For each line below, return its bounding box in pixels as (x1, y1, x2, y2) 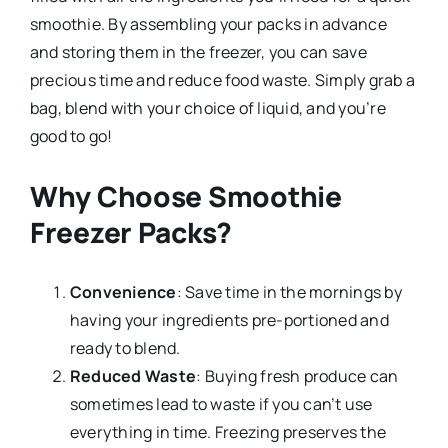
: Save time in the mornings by (176, 281, 402, 304)
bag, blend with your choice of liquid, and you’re (29, 97, 386, 120)
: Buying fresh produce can (196, 365, 399, 388)
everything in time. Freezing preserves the (69, 421, 387, 444)
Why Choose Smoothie (29, 177, 342, 216)
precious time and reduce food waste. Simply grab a (29, 69, 415, 92)
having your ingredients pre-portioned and (69, 309, 389, 332)
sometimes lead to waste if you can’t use (69, 393, 373, 416)
